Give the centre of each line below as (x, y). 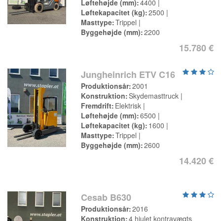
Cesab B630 (106, 197)
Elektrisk (128, 106)
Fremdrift (96, 106)
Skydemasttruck (154, 96)
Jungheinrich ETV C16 (128, 74)
